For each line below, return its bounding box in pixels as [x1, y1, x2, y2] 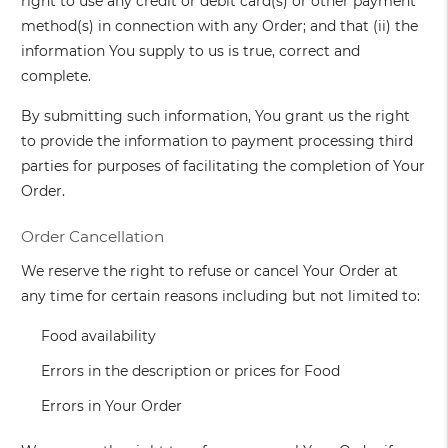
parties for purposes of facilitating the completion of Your [21, 157, 426, 176]
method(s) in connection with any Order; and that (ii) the [21, 17, 419, 36]
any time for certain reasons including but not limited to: [21, 287, 421, 306]
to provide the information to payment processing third [21, 132, 414, 151]
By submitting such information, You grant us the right [21, 107, 411, 126]
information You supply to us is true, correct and [21, 42, 361, 61]
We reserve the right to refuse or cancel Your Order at [21, 262, 399, 281]
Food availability [41, 327, 157, 346]
